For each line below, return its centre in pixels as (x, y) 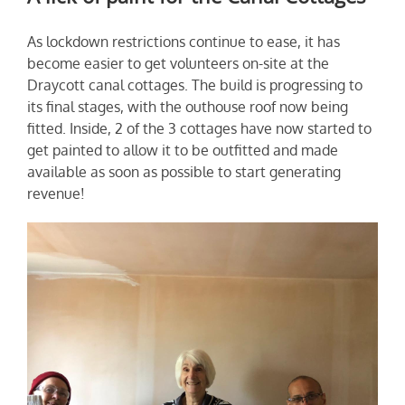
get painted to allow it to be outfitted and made (182, 151)
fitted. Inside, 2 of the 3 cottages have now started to (199, 129)
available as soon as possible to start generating (184, 172)
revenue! (56, 194)
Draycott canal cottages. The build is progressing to (194, 85)
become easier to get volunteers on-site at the (178, 64)
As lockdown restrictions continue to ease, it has (183, 42)
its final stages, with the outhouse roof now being (187, 107)
